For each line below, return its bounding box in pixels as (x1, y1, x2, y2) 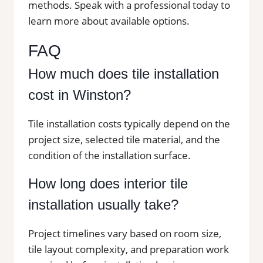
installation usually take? (28, 196, 178, 213)
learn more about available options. (28, 14, 190, 28)
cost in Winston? (28, 86, 131, 103)
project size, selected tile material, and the (28, 132, 220, 146)
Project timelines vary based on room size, (28, 226, 221, 240)
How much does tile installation (28, 65, 219, 82)
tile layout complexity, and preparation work (28, 242, 229, 256)
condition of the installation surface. (28, 148, 191, 162)
